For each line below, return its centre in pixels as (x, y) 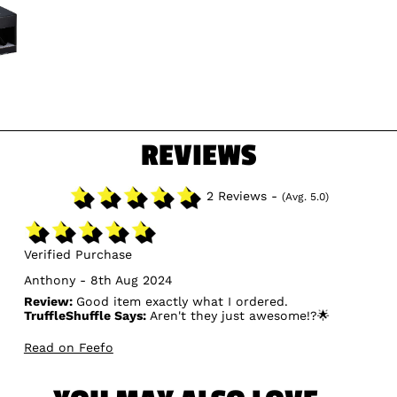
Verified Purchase (78, 255)
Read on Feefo (68, 348)
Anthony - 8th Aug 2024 (98, 280)
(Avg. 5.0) (305, 197)
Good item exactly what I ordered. (182, 302)
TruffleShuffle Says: (85, 316)
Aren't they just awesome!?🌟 (237, 316)
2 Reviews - (241, 196)
